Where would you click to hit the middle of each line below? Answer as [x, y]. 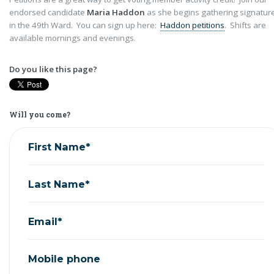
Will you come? [40, 114]
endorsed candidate [48, 12]
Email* [45, 221]
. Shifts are [245, 25]
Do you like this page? [53, 69]
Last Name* [59, 184]
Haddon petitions [192, 25]
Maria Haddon [116, 12]
